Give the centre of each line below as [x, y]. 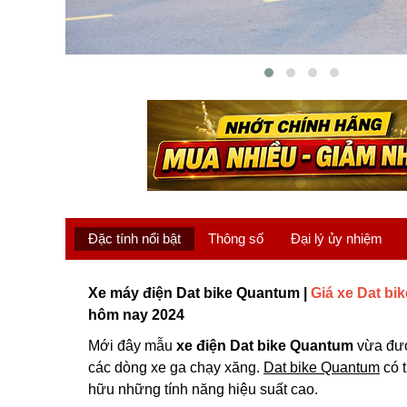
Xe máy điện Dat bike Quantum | [199, 293]
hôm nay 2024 [136, 314]
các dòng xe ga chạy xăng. [176, 367]
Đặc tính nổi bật [134, 238]
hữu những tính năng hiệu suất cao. [203, 389]
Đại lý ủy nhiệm [337, 238]
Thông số [236, 238]
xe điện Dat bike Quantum [265, 345]
